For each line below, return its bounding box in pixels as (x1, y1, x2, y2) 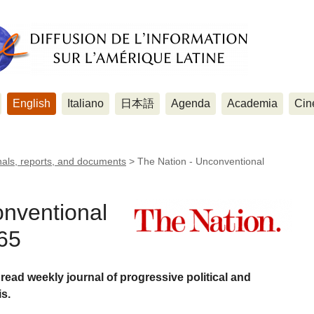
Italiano (67, 97, 104, 109)
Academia (227, 97, 278, 109)
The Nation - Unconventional (137, 156, 264, 167)
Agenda (171, 97, 210, 109)
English (13, 97, 50, 109)
